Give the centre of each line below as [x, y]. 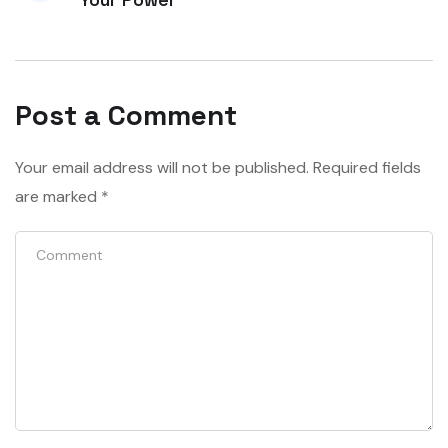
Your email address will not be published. [162, 168]
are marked [58, 197]
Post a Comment [126, 115]
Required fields [367, 168]
